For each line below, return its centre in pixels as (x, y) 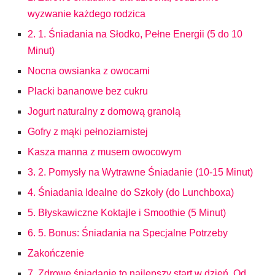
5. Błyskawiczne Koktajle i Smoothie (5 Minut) (127, 213)
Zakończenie (56, 253)
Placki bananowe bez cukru (88, 91)
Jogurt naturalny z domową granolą (104, 111)
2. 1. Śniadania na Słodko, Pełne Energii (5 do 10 (135, 34)
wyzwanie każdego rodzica (87, 14)
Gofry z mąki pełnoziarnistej (88, 132)
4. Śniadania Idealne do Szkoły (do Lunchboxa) (131, 192)
